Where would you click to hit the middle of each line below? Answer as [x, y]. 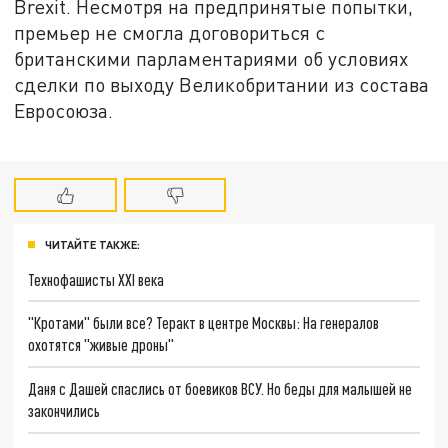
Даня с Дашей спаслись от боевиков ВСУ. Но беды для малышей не [220, 389]
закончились [64, 411]
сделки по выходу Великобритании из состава [222, 84]
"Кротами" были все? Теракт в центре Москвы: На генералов [204, 323]
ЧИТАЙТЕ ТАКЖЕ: [92, 244]
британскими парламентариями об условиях [211, 58]
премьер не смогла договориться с [170, 32]
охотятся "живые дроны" [101, 345]
